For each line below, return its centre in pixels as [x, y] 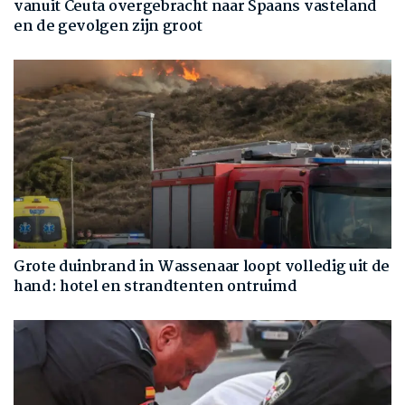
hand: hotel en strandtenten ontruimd [155, 287]
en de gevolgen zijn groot [108, 27]
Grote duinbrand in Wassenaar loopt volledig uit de [202, 268]
